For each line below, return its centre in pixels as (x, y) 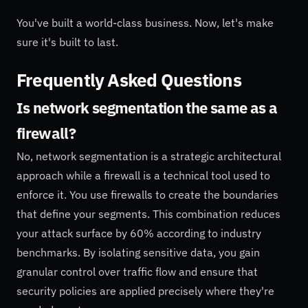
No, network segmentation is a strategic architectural (149, 156)
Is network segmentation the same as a (147, 108)
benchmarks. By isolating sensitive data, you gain (138, 253)
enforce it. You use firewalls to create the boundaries (147, 195)
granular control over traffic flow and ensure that (137, 272)
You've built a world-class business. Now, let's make (145, 22)
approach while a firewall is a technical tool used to (143, 176)
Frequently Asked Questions (129, 80)
